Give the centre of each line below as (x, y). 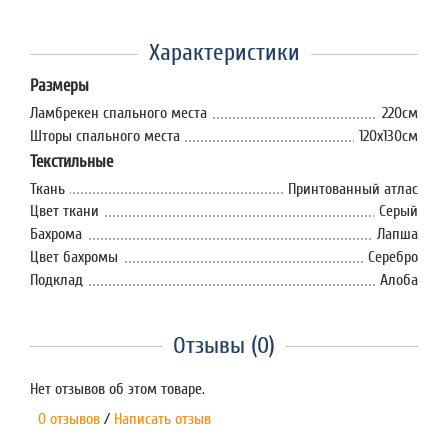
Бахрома (56, 234)
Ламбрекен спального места (118, 113)
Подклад (56, 279)
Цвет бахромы (74, 256)
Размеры (59, 85)
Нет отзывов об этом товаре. (117, 388)
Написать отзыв (162, 418)
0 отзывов (65, 418)
